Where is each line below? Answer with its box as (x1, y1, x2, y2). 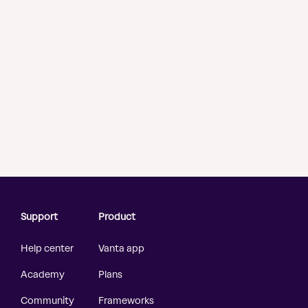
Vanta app (98, 243, 144, 255)
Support (21, 211, 58, 223)
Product (98, 211, 135, 223)
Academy (21, 269, 65, 281)
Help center (21, 243, 74, 255)
